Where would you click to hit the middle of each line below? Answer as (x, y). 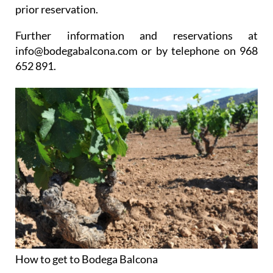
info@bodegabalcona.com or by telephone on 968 (136, 50)
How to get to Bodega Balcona (87, 259)
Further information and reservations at (136, 35)
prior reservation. (57, 9)
